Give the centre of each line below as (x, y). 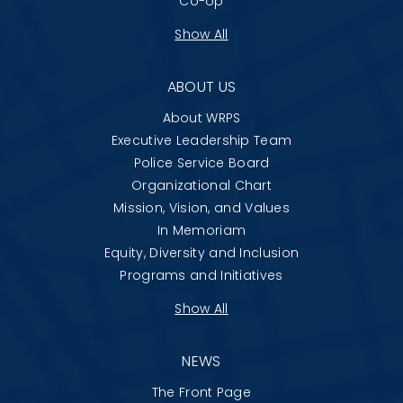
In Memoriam (201, 230)
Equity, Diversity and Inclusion (201, 252)
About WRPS (201, 117)
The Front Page (201, 392)
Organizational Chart (201, 185)
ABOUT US (201, 86)
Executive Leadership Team (201, 140)
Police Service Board (201, 162)
